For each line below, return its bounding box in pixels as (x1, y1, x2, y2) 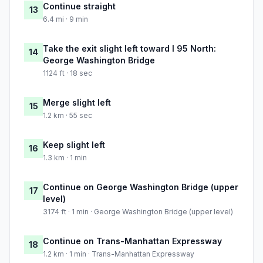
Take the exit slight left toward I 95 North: (43, 43, 216, 54)
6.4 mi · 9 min (43, 15, 88, 24)
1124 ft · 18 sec (43, 69, 92, 78)
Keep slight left (43, 140, 105, 150)
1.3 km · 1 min (43, 153, 87, 163)
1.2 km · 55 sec (43, 111, 92, 120)
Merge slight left (43, 97, 111, 108)
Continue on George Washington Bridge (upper (43, 182, 238, 193)
